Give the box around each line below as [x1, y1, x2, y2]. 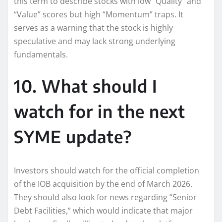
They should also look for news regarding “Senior [14, 191, 197, 203]
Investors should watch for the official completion [14, 165, 199, 176]
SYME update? [14, 125, 132, 147]
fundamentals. [14, 49, 68, 60]
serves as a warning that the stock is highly [14, 22, 173, 33]
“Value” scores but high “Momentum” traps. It [14, 8, 183, 20]
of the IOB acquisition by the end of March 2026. [14, 178, 192, 189]
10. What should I [14, 75, 158, 96]
